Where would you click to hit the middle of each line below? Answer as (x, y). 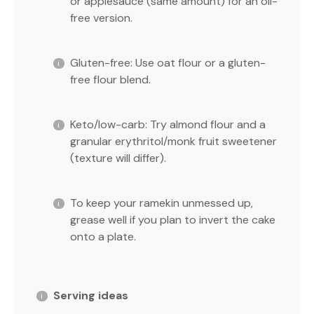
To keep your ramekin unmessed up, (162, 203)
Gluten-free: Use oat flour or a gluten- (168, 62)
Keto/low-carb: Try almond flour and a (168, 124)
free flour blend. (110, 79)
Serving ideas (91, 295)
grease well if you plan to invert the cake (173, 219)
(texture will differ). (118, 158)
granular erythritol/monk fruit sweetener (173, 141)
